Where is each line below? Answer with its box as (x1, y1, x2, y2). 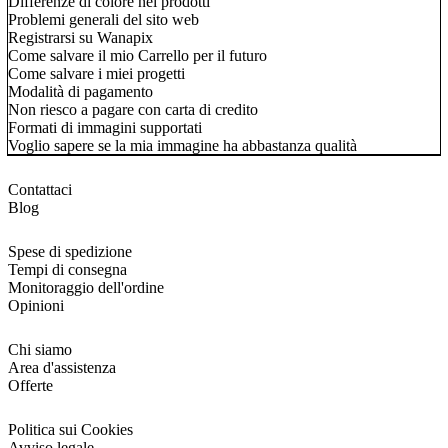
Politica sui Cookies (8, 420, 133, 438)
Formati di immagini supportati (8, 118, 202, 136)
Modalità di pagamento (8, 82, 153, 100)
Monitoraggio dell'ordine (8, 278, 164, 296)
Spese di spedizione (8, 242, 132, 260)
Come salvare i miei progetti (8, 64, 185, 82)
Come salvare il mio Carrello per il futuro (8, 46, 267, 64)
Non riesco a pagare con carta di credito (8, 100, 258, 118)
